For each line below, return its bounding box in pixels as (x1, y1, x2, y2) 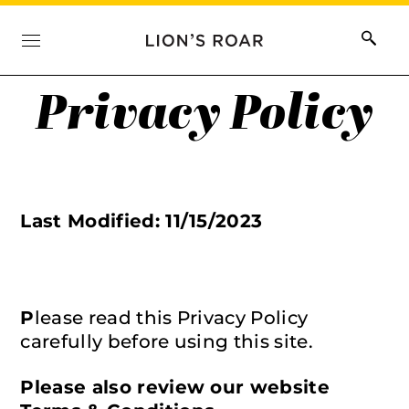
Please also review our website (20, 376, 330, 398)
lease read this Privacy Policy (34, 307, 309, 329)
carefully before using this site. (20, 330, 313, 352)
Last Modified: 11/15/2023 (20, 210, 263, 232)
